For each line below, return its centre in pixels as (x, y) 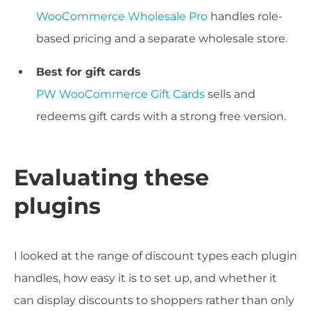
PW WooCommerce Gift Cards (120, 94)
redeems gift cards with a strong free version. (161, 117)
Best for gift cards (89, 72)
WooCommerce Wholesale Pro (122, 17)
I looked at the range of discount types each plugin (155, 256)
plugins (57, 206)
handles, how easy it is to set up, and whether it (145, 278)
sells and (230, 94)
